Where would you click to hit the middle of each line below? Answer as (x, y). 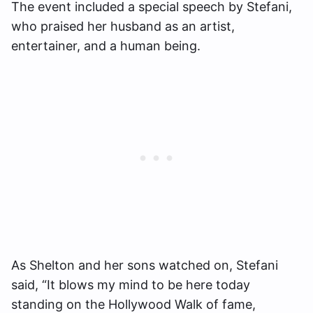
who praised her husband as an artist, (123, 27)
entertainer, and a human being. (109, 46)
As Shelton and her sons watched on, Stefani (145, 265)
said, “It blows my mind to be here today (131, 285)
